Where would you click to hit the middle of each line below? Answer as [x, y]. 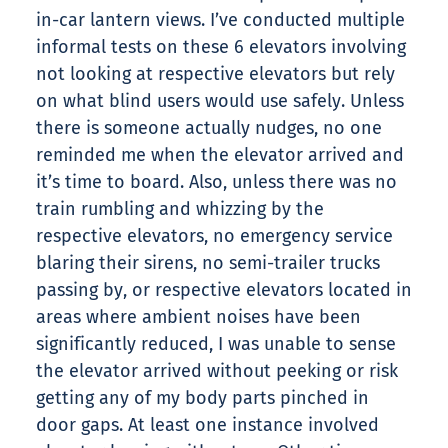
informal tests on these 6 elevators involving [221, 47]
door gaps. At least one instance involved [207, 425]
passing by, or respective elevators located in [224, 290]
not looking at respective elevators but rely [215, 74]
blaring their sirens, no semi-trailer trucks [208, 263]
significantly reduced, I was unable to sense [216, 344]
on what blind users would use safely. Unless [220, 101]
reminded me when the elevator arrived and [220, 155]
